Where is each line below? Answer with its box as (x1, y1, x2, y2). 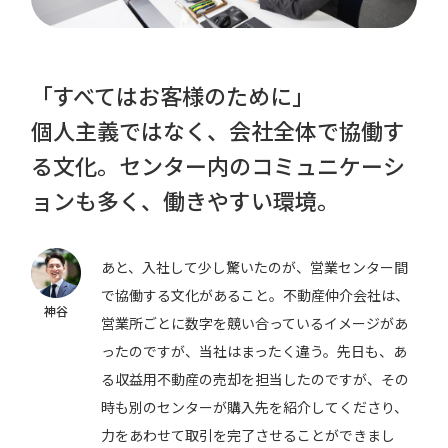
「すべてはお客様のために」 (31, 79, 315, 112)
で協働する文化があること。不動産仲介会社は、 (101, 285, 410, 306)
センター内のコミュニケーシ (119, 149, 406, 182)
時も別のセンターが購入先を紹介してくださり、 (101, 397, 409, 418)
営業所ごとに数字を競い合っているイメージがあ (101, 313, 409, 334)
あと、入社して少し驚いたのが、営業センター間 (101, 257, 409, 278)
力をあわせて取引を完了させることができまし (101, 425, 396, 446)
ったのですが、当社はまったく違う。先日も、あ (101, 341, 408, 362)
